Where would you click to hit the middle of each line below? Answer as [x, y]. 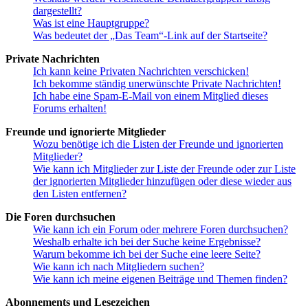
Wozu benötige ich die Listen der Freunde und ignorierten [158, 144]
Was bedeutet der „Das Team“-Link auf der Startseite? [150, 36]
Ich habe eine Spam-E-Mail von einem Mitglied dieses [151, 96]
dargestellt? [57, 11]
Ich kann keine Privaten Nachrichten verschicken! [141, 71]
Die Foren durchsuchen [60, 217]
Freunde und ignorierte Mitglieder [86, 132]
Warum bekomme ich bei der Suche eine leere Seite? [147, 254]
